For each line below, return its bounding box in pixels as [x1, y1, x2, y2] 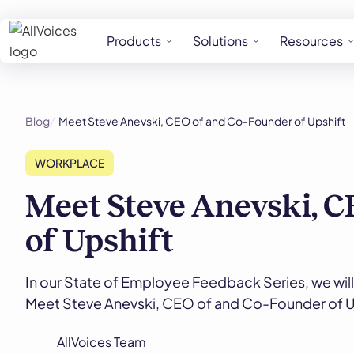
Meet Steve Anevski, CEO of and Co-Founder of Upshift [58, 114, 345, 128]
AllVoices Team [57, 333, 146, 350]
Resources [280, 32, 343, 49]
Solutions [193, 32, 248, 49]
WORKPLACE [35, 156, 104, 170]
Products [107, 32, 161, 49]
